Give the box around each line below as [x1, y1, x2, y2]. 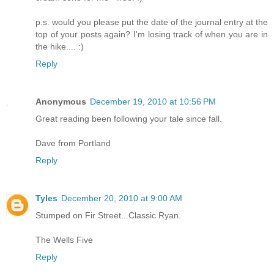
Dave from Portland [35, 138, 111, 148]
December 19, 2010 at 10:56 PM [90, 96, 216, 106]
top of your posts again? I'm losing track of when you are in [35, 29, 268, 39]
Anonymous [35, 96, 86, 106]
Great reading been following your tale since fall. [35, 113, 222, 124]
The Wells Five [35, 234, 93, 245]
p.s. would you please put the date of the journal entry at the [35, 17, 268, 27]
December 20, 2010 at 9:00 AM [61, 193, 182, 203]
